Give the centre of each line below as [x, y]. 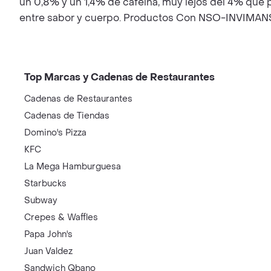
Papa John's [48, 234]
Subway [41, 201]
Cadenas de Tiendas [67, 116]
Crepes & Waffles [61, 217]
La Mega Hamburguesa [73, 167]
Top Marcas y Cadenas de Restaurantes [119, 77]
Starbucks [45, 184]
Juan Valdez [48, 251]
